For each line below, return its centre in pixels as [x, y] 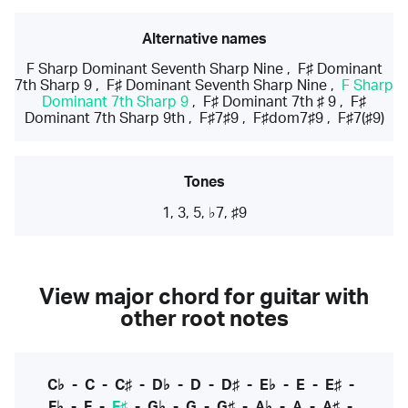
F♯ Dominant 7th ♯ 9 [270, 102]
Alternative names [204, 39]
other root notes [204, 320]
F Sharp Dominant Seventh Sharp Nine [154, 69]
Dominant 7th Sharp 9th [104, 118]
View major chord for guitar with [204, 298]
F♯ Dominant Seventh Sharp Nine [217, 86]
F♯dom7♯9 [288, 118]
